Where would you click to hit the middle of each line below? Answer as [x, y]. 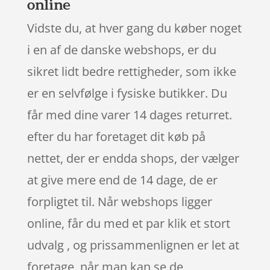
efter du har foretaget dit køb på [116, 136]
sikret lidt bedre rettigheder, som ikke [131, 71]
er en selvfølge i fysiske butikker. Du [127, 93]
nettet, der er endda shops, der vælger [133, 158]
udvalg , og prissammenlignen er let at [133, 245]
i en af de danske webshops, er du [121, 49]
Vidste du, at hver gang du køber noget [134, 28]
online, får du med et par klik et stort [128, 223]
